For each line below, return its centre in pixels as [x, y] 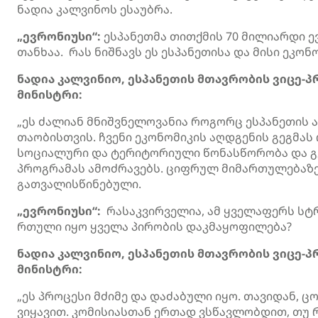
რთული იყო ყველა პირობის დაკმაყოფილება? [154, 226]
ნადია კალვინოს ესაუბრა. [95, 9]
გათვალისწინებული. [79, 184]
